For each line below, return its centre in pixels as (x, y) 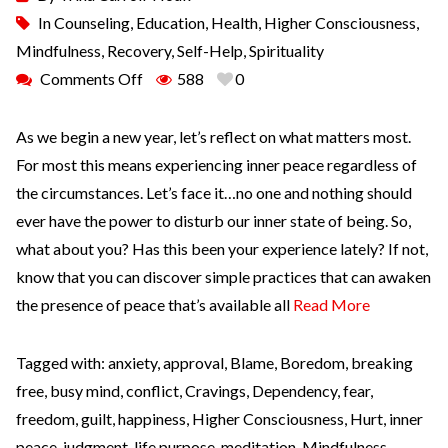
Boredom (312, 362)
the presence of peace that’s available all (154, 304)
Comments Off (91, 78)
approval (193, 362)
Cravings (215, 390)
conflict (152, 390)
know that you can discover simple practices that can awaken (223, 276)
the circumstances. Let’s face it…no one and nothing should (214, 192)
